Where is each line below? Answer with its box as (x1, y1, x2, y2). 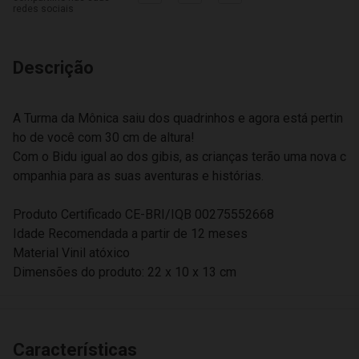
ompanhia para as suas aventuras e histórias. (13, 168, 264, 184)
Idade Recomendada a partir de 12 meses (13, 226, 248, 241)
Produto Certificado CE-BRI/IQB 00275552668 (13, 207, 274, 222)
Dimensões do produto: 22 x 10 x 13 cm (13, 264, 236, 280)
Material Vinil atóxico (13, 245, 130, 260)
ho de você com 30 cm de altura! (13, 130, 195, 145)
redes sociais (13, 3, 74, 14)
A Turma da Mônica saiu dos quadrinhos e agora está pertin (13, 111, 343, 126)
